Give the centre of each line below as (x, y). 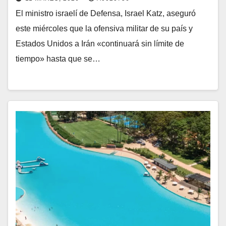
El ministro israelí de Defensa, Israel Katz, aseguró (106, 14)
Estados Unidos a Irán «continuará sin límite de (100, 44)
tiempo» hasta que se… (58, 59)
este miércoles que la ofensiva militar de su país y (104, 29)
